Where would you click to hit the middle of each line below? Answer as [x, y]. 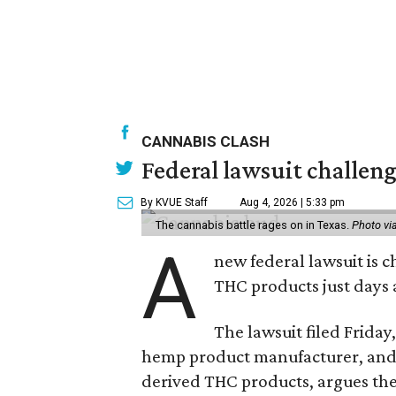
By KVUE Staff [174, 202]
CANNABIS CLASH [206, 141]
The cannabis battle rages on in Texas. [254, 225]
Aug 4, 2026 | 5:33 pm [292, 202]
